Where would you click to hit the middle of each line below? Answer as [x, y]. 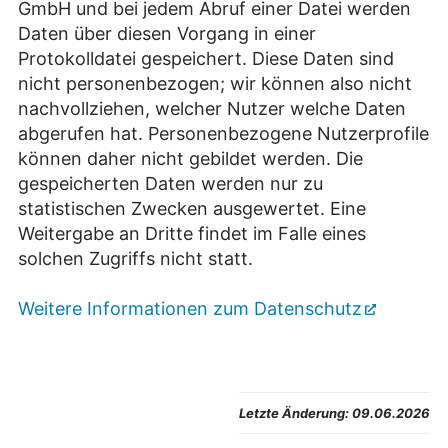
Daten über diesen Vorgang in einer [167, 34]
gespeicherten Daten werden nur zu [170, 184]
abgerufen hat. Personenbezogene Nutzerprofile [223, 134]
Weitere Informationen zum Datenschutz [190, 309]
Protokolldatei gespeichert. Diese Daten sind [206, 59]
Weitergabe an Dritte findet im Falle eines [192, 234]
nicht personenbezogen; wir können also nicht [215, 84]
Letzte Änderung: [294, 413]
